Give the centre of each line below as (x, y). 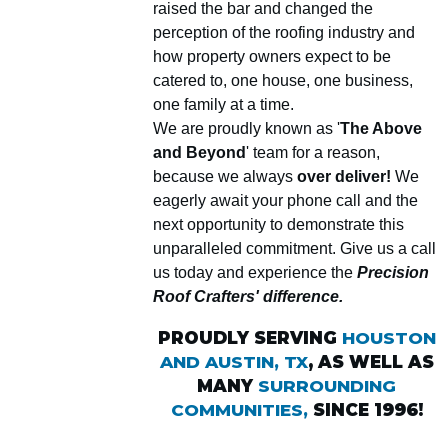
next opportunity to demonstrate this (278, 224)
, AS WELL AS (370, 361)
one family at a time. (223, 104)
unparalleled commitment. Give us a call (294, 248)
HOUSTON (388, 337)
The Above (381, 128)
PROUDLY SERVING (249, 337)
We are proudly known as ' (246, 128)
